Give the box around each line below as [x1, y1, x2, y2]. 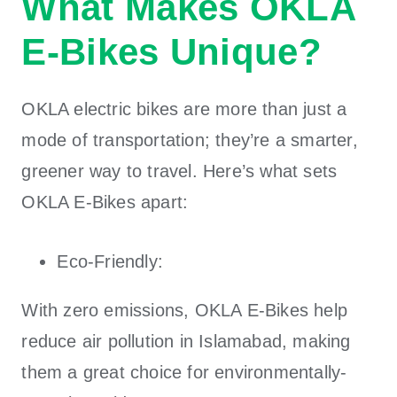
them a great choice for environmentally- [21, 362, 347, 382]
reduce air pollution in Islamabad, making [21, 331, 351, 351]
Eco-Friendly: [57, 251, 164, 271]
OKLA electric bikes [21, 98, 179, 119]
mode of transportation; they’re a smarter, [21, 129, 358, 150]
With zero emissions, [21, 300, 195, 320]
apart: [135, 191, 189, 212]
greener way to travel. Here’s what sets [21, 160, 338, 181]
